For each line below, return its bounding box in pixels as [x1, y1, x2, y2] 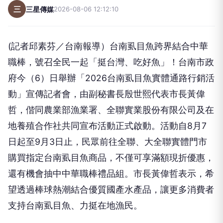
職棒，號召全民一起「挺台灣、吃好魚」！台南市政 [8, 57, 214, 68]
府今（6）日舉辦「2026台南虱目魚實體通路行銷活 [8, 73, 215, 84]
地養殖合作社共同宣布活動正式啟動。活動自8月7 [8, 120, 207, 131]
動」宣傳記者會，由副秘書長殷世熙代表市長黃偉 [8, 89, 205, 100]
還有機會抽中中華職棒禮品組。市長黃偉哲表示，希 [8, 168, 214, 179]
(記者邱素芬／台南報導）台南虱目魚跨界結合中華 [8, 41, 208, 52]
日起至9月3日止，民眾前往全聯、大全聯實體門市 [8, 136, 207, 147]
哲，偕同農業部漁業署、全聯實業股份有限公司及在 [8, 105, 214, 115]
